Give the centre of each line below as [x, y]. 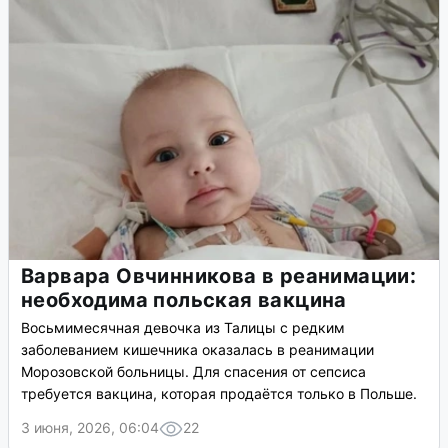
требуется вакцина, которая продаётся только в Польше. [219, 394]
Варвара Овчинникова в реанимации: [219, 276]
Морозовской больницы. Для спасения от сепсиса [193, 372]
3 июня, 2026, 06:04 [90, 428]
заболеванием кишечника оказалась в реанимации [197, 350]
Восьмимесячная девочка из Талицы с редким [183, 328]
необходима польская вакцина [184, 300]
